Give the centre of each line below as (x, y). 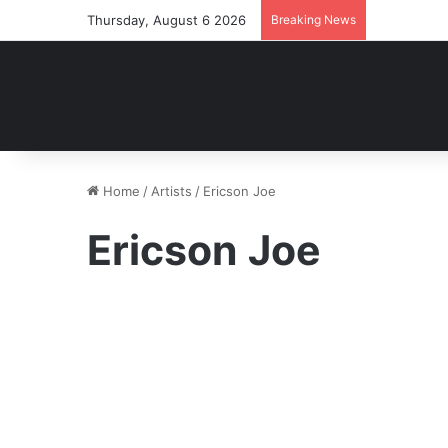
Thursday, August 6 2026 (166, 20)
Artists (171, 191)
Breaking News (313, 19)
